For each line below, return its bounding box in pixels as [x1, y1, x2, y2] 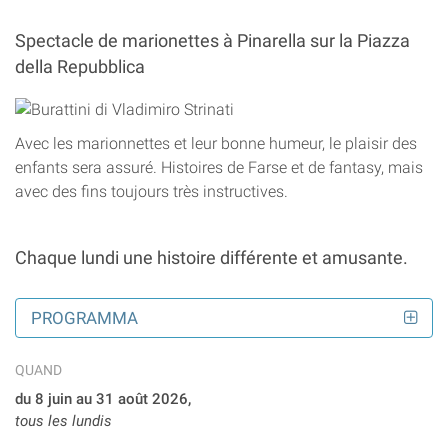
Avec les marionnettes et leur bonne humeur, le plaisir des [15, 134, 417, 154]
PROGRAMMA [31, 307, 138, 328]
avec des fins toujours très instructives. [15, 182, 288, 202]
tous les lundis [15, 411, 112, 430]
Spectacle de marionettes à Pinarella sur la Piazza [15, 31, 410, 51]
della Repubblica [15, 57, 145, 77]
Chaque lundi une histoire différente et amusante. [15, 247, 408, 269]
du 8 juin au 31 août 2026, [15, 389, 191, 408]
